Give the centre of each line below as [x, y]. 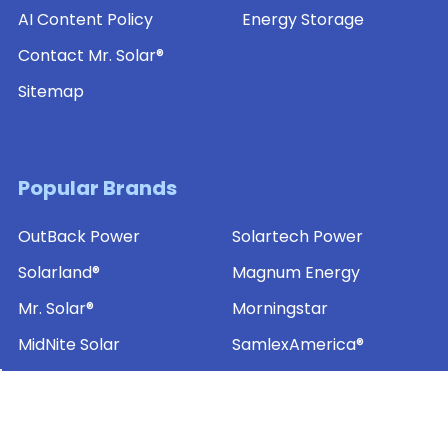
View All [262, 381]
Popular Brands [97, 188]
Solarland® [59, 273]
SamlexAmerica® [298, 345]
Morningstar [280, 309]
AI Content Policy [85, 20]
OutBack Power [79, 237]
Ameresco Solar [81, 381]
